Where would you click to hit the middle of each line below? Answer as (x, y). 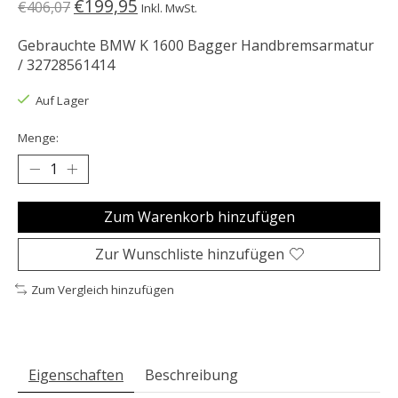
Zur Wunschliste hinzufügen (189, 254)
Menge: (38, 137)
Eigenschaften (76, 375)
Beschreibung (191, 375)
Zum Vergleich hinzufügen (102, 289)
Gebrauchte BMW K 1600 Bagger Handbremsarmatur (196, 46)
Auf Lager (62, 101)
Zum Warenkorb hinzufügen (199, 216)
